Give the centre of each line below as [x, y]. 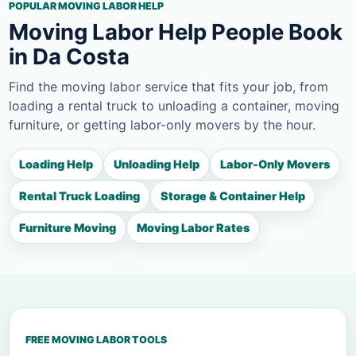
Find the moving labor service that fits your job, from [168, 87]
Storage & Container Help [233, 196]
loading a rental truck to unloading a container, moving [174, 106]
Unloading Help [157, 164]
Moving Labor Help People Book [176, 32]
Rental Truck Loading [79, 196]
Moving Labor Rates [193, 228]
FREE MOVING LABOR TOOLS [96, 340]
